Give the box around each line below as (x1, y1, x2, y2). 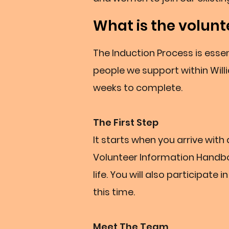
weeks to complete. (93, 81, 182, 94)
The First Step (93, 116, 158, 129)
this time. (93, 186, 135, 198)
